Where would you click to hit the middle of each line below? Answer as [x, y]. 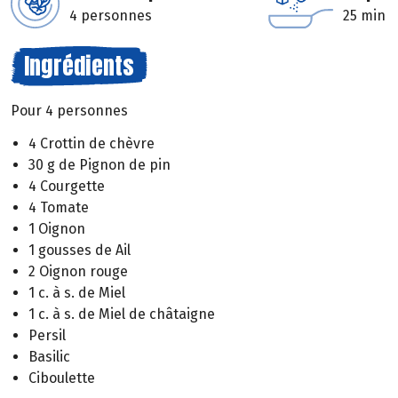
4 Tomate [59, 207]
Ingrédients [79, 66]
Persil [47, 335]
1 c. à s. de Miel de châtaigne [122, 314]
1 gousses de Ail [80, 250]
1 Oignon [57, 228]
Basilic [49, 356]
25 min [364, 16]
